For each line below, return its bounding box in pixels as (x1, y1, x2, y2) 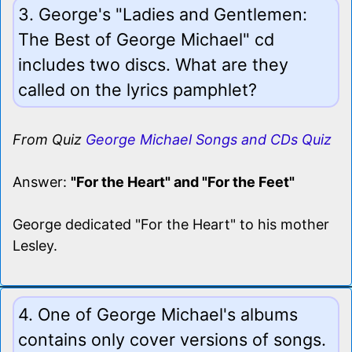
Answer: (13, 173, 71, 190)
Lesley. (13, 236, 57, 254)
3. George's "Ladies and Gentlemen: (18, 3, 307, 24)
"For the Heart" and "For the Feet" (71, 173, 295, 190)
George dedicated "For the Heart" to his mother (13, 215, 329, 233)
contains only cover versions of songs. (18, 328, 326, 350)
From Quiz (13, 130, 86, 148)
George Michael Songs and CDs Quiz (86, 130, 332, 148)
